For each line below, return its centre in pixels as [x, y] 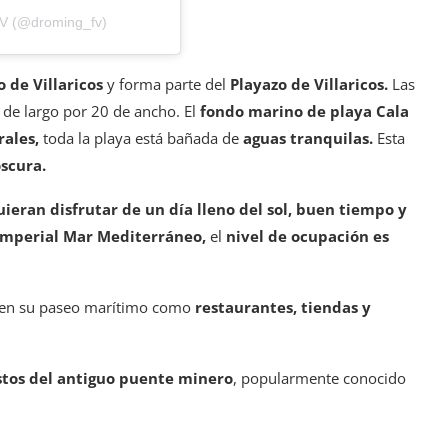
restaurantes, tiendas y [283, 306]
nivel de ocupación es [307, 235]
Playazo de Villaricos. [309, 83]
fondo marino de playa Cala [304, 110]
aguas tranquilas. [308, 137]
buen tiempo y [351, 208]
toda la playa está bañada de [141, 137]
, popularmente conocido [319, 377]
